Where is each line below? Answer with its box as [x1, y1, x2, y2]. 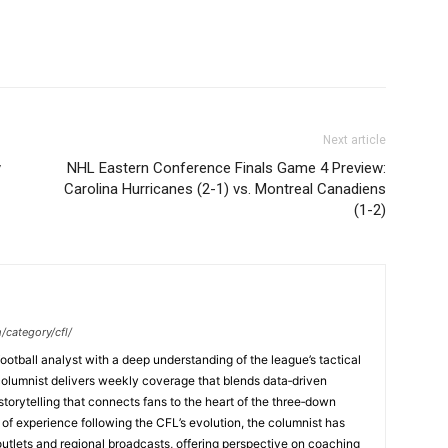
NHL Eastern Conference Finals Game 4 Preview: [67, 159, 386, 177]
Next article [323, 133, 386, 147]
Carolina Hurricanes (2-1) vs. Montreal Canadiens [64, 180, 386, 198]
